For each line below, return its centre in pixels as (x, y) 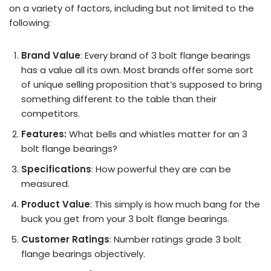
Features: (44, 134)
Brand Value (51, 55)
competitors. (51, 113)
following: (30, 23)
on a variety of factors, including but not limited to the (132, 8)
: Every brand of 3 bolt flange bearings (165, 55)
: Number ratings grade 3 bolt (175, 239)
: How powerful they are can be (161, 169)
